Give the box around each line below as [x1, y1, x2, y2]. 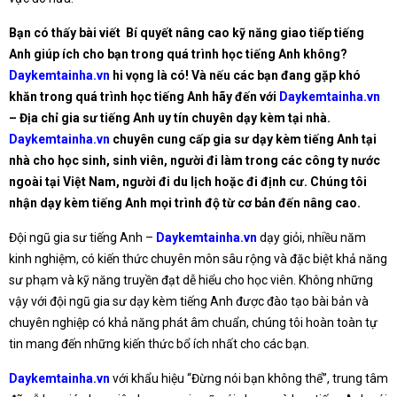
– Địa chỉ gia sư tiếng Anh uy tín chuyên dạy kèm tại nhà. [9, 111, 331, 126]
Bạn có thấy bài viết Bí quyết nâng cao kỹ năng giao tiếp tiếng [9, 26, 364, 41]
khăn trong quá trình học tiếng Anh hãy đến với [9, 90, 279, 105]
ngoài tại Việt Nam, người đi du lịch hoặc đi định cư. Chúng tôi [9, 175, 367, 190]
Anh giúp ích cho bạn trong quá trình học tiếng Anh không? [9, 47, 347, 62]
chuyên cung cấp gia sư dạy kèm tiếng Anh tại [110, 132, 377, 147]
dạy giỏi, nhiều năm [257, 230, 366, 245]
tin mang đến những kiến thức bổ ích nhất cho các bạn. [9, 337, 309, 352]
